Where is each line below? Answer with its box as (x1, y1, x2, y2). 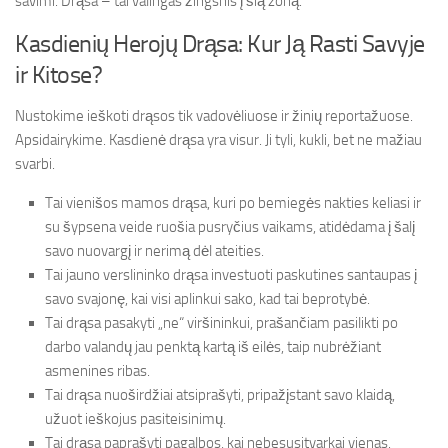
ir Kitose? (15, 60, 102, 89)
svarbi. (15, 155, 55, 173)
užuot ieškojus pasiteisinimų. (45, 410, 226, 428)
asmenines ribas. (45, 362, 150, 380)
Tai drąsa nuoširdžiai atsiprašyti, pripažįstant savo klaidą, (45, 386, 395, 404)
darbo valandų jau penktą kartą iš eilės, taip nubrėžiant (45, 338, 381, 356)
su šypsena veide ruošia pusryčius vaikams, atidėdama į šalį (45, 218, 415, 236)
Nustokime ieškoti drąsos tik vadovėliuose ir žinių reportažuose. (15, 107, 413, 125)
